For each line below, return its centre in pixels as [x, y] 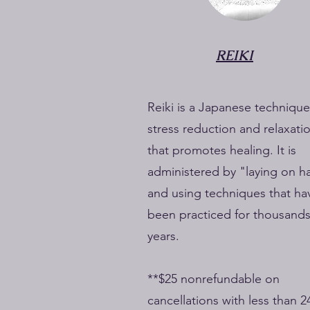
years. [163, 236]
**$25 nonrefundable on [213, 279]
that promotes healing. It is [222, 150]
